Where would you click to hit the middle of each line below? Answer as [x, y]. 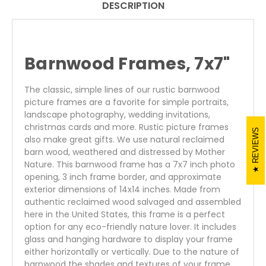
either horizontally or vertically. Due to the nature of [132, 252]
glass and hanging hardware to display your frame [129, 240]
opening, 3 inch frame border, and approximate [123, 177]
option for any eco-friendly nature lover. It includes [130, 227]
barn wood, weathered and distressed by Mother [125, 152]
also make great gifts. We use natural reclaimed [124, 140]
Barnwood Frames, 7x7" [127, 64]
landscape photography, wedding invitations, [117, 115]
